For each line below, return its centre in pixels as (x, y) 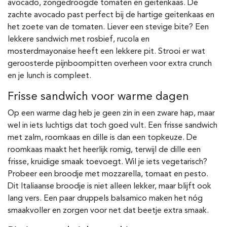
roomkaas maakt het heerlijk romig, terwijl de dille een (104, 150)
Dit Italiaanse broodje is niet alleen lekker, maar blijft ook (109, 187)
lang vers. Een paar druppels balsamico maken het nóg (105, 199)
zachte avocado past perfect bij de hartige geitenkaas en (111, 15)
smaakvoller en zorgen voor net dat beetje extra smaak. (108, 211)
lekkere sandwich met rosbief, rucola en (79, 40)
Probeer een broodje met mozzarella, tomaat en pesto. (108, 175)
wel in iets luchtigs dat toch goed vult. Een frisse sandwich (112, 126)
